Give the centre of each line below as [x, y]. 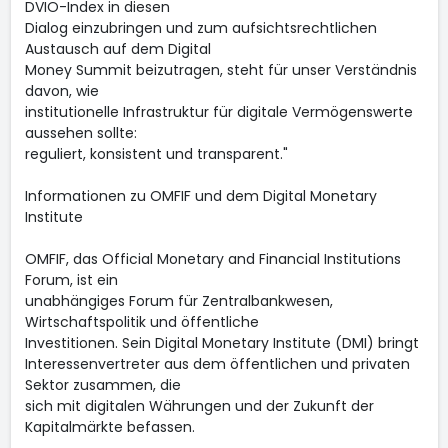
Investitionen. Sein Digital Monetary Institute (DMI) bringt [221, 343]
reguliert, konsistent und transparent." [156, 154]
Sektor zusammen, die [102, 385]
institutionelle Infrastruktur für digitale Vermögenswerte [218, 112]
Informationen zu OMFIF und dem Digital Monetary [200, 196]
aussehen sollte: [80, 133]
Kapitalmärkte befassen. [109, 427]
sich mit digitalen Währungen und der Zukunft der [199, 406]
